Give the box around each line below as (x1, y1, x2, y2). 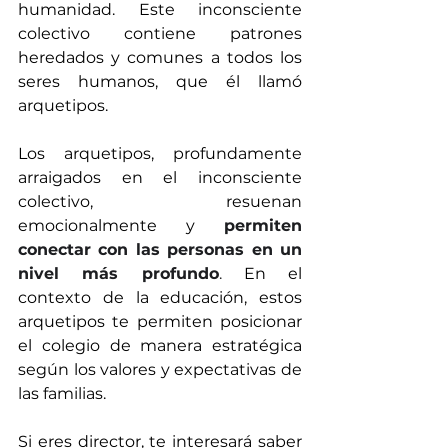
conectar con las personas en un (18, 239, 302, 259)
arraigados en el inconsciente (18, 167, 302, 187)
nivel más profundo (18, 263, 219, 283)
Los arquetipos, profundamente (18, 143, 302, 163)
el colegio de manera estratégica (18, 335, 302, 355)
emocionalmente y (18, 215, 224, 235)
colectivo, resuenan (18, 191, 302, 211)
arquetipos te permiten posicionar (18, 311, 302, 331)
